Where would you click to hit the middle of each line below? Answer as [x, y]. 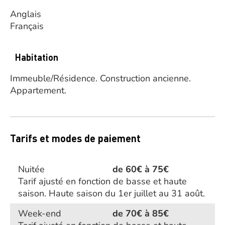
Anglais [26, 14]
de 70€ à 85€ [141, 213]
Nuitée [31, 169]
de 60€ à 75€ [141, 169]
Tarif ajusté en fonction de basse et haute [102, 181]
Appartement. [38, 90]
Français [27, 26]
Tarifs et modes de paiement [75, 138]
